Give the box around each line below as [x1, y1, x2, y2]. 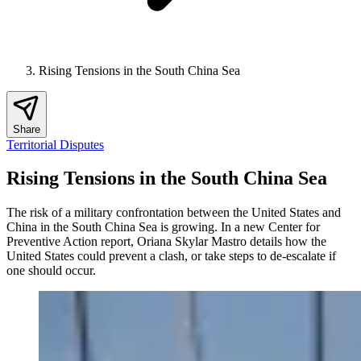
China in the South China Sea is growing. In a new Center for [6, 220, 320, 234]
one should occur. [6, 263, 96, 278]
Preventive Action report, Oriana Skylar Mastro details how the [6, 234, 326, 249]
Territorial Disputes [6, 137, 104, 151]
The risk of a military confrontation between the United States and [6, 205, 341, 220]
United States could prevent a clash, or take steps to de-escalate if [6, 249, 336, 263]
